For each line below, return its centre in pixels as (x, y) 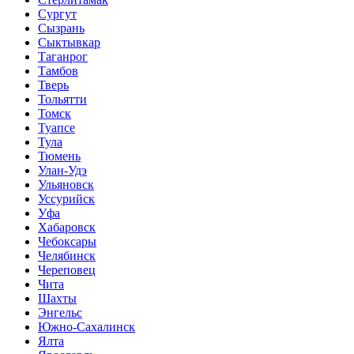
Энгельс (60, 313)
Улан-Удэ (62, 171)
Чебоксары (67, 242)
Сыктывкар (69, 43)
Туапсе (56, 128)
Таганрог (63, 57)
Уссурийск (66, 199)
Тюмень (59, 156)
